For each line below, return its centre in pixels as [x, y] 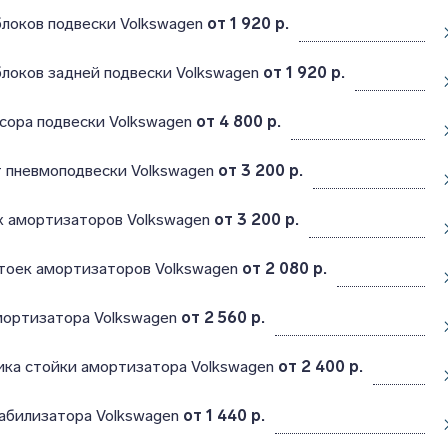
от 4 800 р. [238, 121]
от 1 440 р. [223, 415]
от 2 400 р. [320, 366]
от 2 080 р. [284, 268]
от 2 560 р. [222, 317]
